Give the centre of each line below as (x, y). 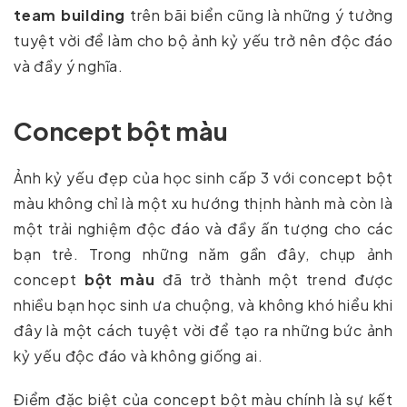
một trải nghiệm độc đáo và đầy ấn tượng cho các (203, 228)
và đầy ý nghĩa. (69, 65)
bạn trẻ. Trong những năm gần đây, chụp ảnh (203, 253)
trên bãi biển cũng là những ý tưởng (259, 15)
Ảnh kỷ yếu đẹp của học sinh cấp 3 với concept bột (203, 177)
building (93, 15)
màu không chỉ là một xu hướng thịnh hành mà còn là (203, 203)
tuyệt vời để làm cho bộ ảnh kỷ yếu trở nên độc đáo (203, 40)
